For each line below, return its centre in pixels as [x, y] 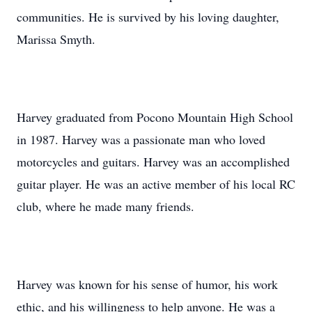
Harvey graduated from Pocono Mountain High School [155, 117]
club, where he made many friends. [106, 206]
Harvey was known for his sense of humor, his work [147, 284]
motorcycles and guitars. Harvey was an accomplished [153, 162]
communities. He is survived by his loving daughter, [148, 17]
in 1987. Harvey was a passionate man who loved [141, 139]
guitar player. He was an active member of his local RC [156, 184]
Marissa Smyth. [56, 39]
